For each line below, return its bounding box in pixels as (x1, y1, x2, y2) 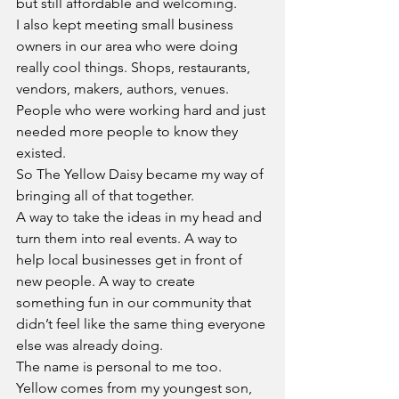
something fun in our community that (16, 293, 255, 311)
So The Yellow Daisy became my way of (16, 165, 267, 183)
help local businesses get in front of (16, 250, 246, 268)
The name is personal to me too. (16, 357, 225, 375)
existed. (16, 143, 66, 161)
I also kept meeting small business (16, 15, 237, 33)
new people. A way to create (16, 272, 199, 289)
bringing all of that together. (16, 186, 194, 204)
